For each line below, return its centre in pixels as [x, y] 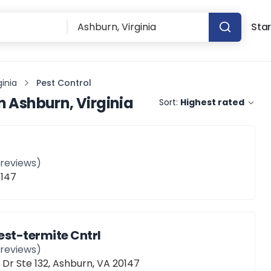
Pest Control [64, 83]
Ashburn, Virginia [71, 103]
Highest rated [213, 102]
